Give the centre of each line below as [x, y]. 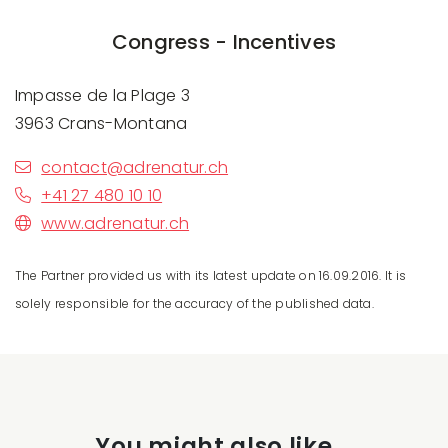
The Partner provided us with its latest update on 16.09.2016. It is [211, 275]
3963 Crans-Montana [101, 123]
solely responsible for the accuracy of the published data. [194, 303]
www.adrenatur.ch [115, 223]
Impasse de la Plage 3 [103, 95]
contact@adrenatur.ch [135, 167]
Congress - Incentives [224, 41]
